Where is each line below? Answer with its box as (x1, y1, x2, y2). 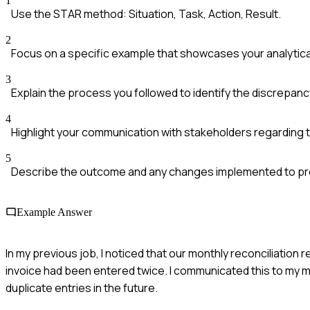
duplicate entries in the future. (6, 280, 158, 295)
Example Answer (17, 206, 92, 219)
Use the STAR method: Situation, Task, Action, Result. (11, 6, 281, 22)
